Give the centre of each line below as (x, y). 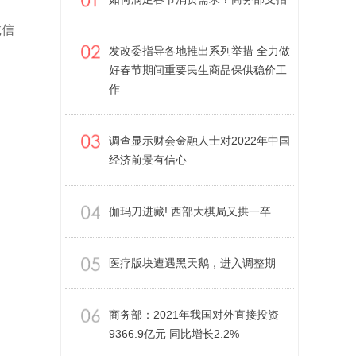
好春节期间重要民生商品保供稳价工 (198, 70)
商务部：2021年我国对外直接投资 (194, 315)
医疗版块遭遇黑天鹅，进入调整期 (192, 263)
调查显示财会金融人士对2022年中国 (199, 141)
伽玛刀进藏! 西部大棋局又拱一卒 (190, 211)
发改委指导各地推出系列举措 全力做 (199, 51)
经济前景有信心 (148, 160)
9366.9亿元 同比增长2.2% (174, 334)
